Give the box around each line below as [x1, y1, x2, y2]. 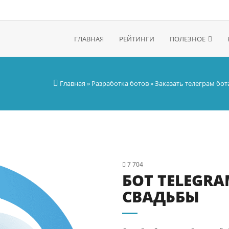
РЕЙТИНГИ [119, 34, 154, 43]
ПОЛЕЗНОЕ [170, 34, 205, 43]
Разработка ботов [91, 79, 149, 88]
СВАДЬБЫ [122, 186, 199, 207]
